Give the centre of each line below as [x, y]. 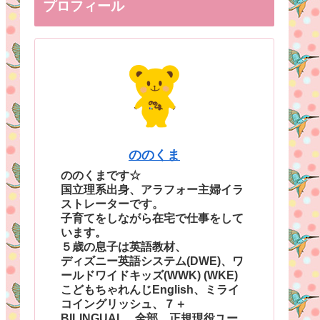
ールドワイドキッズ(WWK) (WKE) [149, 275]
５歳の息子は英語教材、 [124, 246]
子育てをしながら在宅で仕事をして [152, 218]
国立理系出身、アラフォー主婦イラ [152, 189]
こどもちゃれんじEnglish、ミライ [150, 289]
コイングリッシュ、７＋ [124, 304]
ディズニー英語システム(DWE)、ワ [152, 261]
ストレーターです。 [112, 204]
